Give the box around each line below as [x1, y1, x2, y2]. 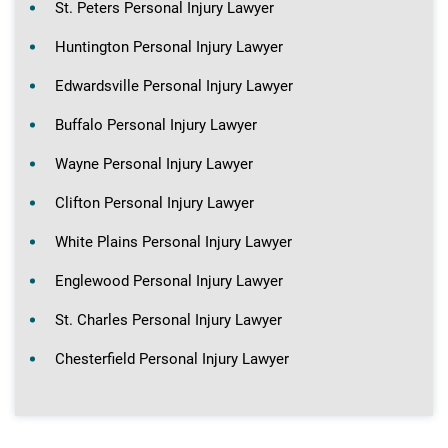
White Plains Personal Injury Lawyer [55, 232, 292, 251]
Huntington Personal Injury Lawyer [55, 37, 283, 56]
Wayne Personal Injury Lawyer [55, 154, 253, 173]
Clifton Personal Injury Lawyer [55, 193, 254, 212]
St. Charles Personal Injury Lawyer [55, 310, 282, 329]
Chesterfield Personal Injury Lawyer [55, 349, 289, 368]
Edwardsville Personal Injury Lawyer [55, 76, 293, 95]
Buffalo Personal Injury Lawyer [55, 115, 257, 134]
